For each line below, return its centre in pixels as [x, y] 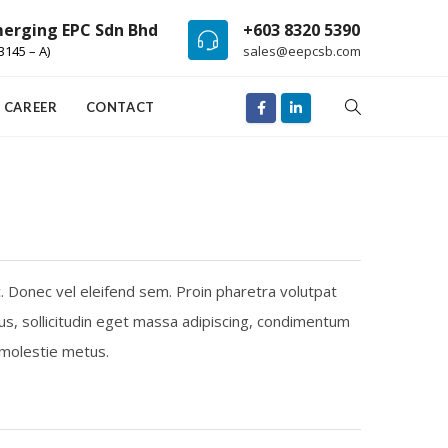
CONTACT [120, 107]
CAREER [30, 107]
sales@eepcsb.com [302, 50]
